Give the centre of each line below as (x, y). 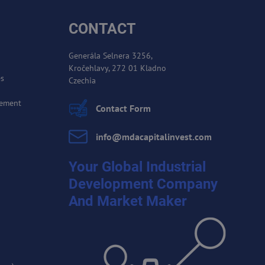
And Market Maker (128, 201)
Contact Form (124, 108)
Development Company (143, 183)
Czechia (83, 80)
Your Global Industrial (138, 166)
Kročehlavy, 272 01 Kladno (120, 68)
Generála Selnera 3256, (113, 55)
